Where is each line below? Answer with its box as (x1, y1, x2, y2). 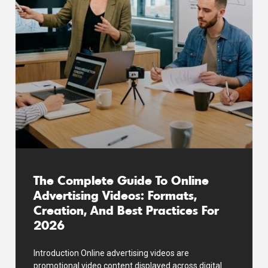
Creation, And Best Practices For (33, 201, 219, 218)
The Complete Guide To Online (33, 171, 209, 188)
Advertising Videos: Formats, (33, 186, 197, 203)
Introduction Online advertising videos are (33, 248, 189, 258)
